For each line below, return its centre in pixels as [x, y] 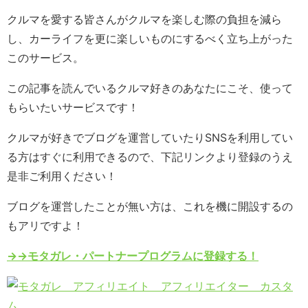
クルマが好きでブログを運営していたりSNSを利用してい [150, 138]
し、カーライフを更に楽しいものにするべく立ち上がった [150, 39]
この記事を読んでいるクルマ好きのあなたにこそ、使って [150, 88]
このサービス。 [45, 58]
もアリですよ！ [45, 226]
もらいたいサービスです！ [73, 108]
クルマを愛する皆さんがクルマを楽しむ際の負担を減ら [144, 20]
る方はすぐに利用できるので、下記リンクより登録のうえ [150, 157]
